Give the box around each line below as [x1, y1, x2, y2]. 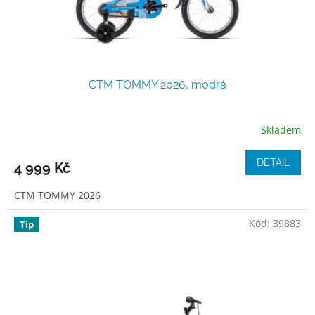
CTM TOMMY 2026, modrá [89, 78, 226, 92]
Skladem [261, 122, 301, 136]
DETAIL [257, 157, 290, 169]
